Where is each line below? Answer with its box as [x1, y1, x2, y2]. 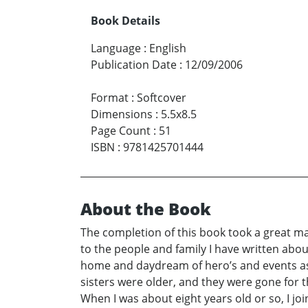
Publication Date [91, 57, 177, 73]
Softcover [137, 90, 186, 106]
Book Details [91, 13, 160, 29]
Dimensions [91, 107, 153, 122]
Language [91, 41, 141, 56]
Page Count [91, 123, 151, 139]
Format [91, 90, 129, 106]
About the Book [80, 197, 211, 221]
